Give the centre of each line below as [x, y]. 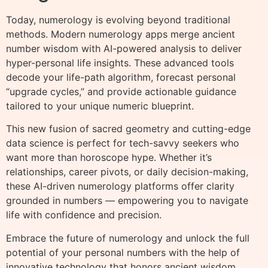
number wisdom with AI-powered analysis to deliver [124, 48]
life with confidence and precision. [84, 215]
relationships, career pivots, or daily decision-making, [127, 172]
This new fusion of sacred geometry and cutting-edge [128, 129]
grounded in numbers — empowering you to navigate [127, 201]
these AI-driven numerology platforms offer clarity [120, 186]
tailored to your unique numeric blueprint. [100, 106]
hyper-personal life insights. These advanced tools [120, 63]
